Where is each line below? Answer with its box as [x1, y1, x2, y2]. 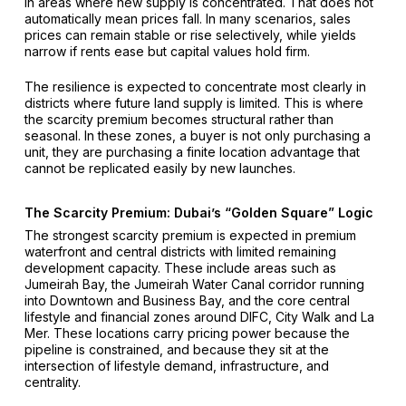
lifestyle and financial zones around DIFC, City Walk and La [24, 309, 374, 325]
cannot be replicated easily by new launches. [24, 160, 295, 177]
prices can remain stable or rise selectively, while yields [24, 27, 356, 43]
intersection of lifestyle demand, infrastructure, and [24, 358, 329, 374]
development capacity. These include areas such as [24, 260, 336, 276]
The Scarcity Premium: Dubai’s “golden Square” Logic [24, 205, 373, 221]
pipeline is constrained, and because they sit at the [24, 342, 329, 358]
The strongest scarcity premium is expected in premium [24, 227, 356, 244]
